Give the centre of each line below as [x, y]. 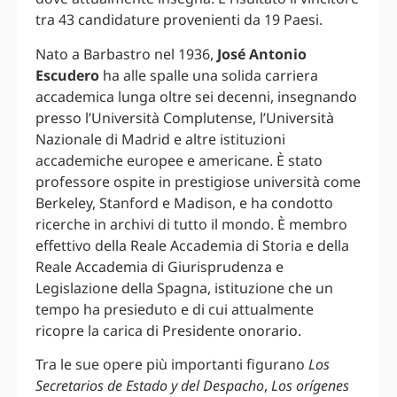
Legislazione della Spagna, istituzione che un [184, 288]
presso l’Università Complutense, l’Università [185, 117]
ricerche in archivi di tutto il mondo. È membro [191, 224]
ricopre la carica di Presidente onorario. [168, 330]
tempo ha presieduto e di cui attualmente [175, 309]
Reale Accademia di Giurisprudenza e [160, 266]
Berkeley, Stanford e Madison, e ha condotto [184, 202]
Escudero [67, 75]
